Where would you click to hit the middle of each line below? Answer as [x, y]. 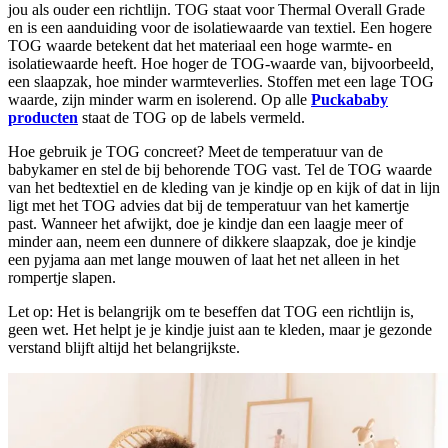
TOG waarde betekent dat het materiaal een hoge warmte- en [200, 45]
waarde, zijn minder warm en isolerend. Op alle [159, 99]
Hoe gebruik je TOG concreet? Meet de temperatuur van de [195, 151]
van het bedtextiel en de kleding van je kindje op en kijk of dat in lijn [224, 187]
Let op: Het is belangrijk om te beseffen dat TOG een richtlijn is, [211, 311]
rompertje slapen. [62, 277]
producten [43, 117]
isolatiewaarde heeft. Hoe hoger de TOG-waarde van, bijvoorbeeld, [221, 63]
